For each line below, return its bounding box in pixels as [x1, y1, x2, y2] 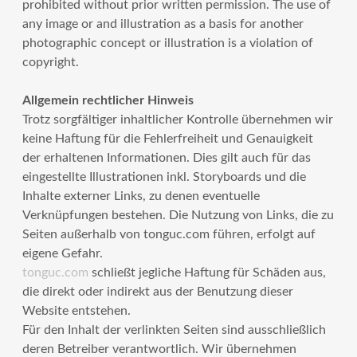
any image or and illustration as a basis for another [22, 18, 304, 30]
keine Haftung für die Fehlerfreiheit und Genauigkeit [22, 132, 314, 145]
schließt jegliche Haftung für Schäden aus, [88, 266, 327, 279]
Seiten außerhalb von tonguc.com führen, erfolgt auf [22, 228, 316, 241]
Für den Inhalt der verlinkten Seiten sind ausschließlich [22, 324, 327, 336]
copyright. [22, 56, 80, 69]
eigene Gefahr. [22, 247, 104, 260]
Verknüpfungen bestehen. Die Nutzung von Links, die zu [22, 209, 335, 222]
